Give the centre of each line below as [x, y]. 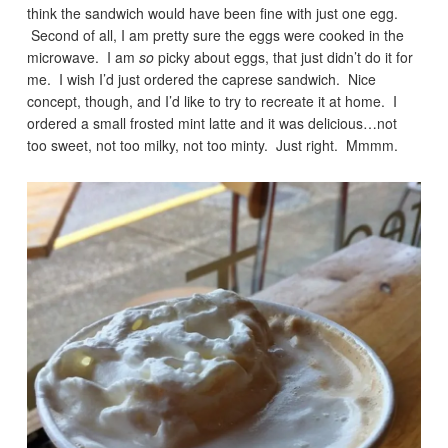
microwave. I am [83, 56]
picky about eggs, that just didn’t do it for [284, 56]
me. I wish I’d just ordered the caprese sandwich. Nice [202, 78]
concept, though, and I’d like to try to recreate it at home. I [212, 100]
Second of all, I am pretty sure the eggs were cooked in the [216, 34]
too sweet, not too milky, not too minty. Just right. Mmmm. [213, 144]
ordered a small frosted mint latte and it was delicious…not [212, 122]
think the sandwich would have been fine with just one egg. [213, 12]
